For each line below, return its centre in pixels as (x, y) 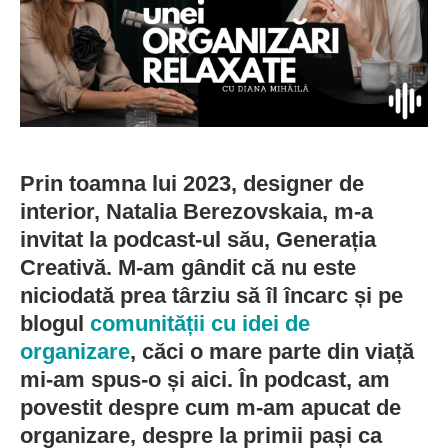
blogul (55, 324)
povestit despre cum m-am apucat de (210, 408)
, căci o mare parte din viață (272, 352)
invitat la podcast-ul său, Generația (198, 240)
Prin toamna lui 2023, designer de (192, 184)
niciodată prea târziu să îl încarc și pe (211, 296)
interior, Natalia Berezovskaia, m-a (196, 212)
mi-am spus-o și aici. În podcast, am (205, 380)
